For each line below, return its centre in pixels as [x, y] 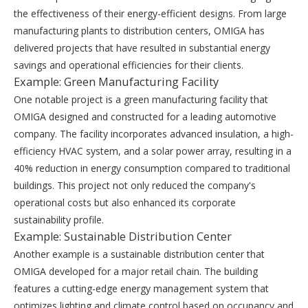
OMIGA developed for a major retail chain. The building [136, 271]
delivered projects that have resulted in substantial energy [142, 48]
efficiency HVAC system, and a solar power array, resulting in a [153, 151]
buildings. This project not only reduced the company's [135, 185]
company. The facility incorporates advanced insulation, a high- [154, 134]
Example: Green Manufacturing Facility [116, 82]
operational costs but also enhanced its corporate [125, 202]
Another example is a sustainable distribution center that [139, 254]
